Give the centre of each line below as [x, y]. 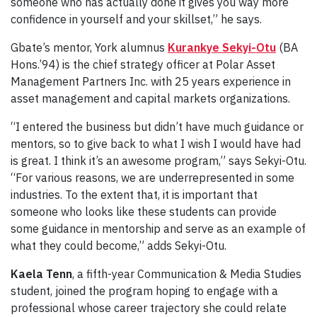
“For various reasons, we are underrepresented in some [152, 177]
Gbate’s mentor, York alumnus [89, 47]
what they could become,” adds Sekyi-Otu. [121, 245]
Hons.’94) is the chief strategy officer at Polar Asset [143, 64]
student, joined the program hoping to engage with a [144, 290]
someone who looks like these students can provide [144, 211]
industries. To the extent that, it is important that [134, 194]
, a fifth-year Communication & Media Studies [187, 273]
